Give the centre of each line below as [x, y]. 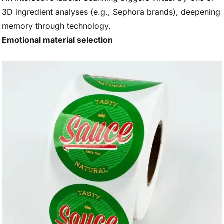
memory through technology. [56, 26]
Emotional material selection [57, 40]
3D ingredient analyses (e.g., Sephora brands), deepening [111, 12]
